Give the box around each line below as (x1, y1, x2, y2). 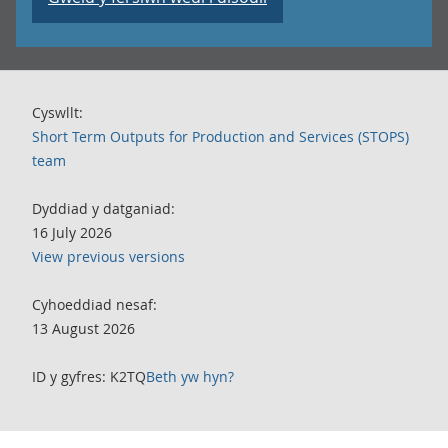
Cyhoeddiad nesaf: (32, 295, 157, 314)
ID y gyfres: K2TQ (32, 367, 146, 386)
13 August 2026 (32, 319, 135, 338)
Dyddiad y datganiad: (32, 199, 175, 218)
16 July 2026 (32, 223, 112, 242)
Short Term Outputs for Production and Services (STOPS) (32, 127, 409, 146)
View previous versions (32, 247, 185, 266)
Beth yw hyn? (146, 367, 234, 386)
